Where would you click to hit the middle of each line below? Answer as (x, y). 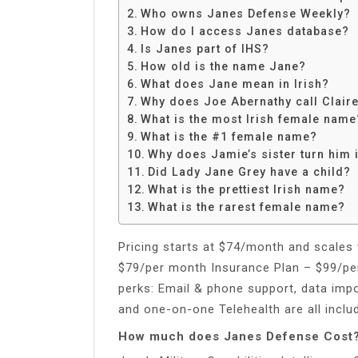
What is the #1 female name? (229, 136)
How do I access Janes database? (245, 31)
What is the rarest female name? (246, 207)
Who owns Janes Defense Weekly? (245, 13)
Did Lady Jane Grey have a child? (249, 171)
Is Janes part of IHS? (205, 48)
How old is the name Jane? (223, 66)
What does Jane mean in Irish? (235, 84)
